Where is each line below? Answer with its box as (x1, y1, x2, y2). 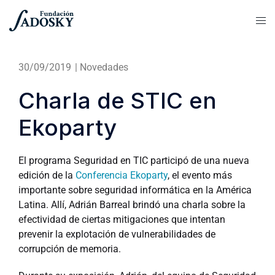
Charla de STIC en (18, 87, 217, 114)
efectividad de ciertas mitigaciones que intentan (18, 214, 225, 225)
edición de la (18, 169, 76, 181)
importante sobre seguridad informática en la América (18, 184, 252, 196)
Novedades (80, 61, 128, 73)
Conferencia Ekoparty (76, 169, 168, 181)
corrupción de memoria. (18, 243, 121, 255)
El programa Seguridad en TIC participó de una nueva (18, 155, 249, 166)
